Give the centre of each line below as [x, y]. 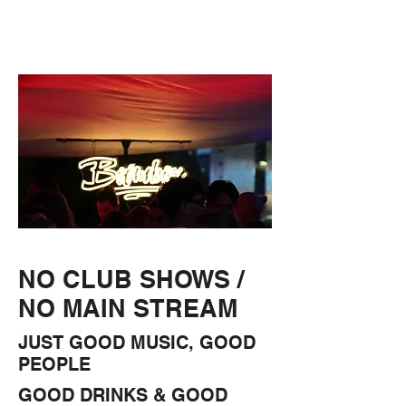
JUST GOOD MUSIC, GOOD [137, 343]
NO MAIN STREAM [128, 308]
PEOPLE [54, 364]
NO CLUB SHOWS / [131, 279]
